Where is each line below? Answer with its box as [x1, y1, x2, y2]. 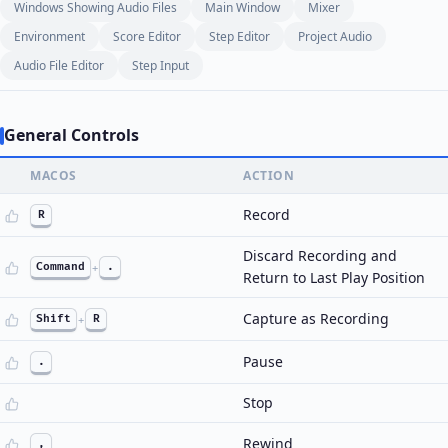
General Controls [4, 124, 139, 146]
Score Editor [113, 28, 181, 45]
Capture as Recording [243, 309, 389, 328]
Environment [14, 28, 85, 45]
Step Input [132, 57, 189, 74]
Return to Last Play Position [243, 268, 425, 287]
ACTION [243, 167, 294, 184]
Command [36, 260, 85, 273]
